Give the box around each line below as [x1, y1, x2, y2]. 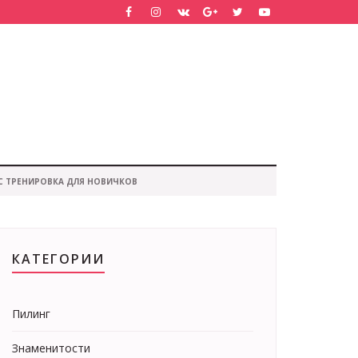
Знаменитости [12, 340, 90, 356]
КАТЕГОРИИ [12, 250, 105, 268]
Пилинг [12, 306, 50, 321]
